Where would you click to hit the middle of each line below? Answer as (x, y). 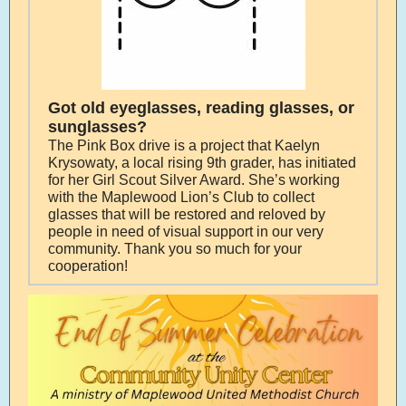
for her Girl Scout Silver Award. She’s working (194, 180)
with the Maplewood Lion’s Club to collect (181, 197)
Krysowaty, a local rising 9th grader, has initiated (202, 163)
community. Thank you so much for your (175, 249)
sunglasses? (97, 127)
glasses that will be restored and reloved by (187, 214)
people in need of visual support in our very (186, 232)
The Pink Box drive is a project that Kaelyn (184, 145)
